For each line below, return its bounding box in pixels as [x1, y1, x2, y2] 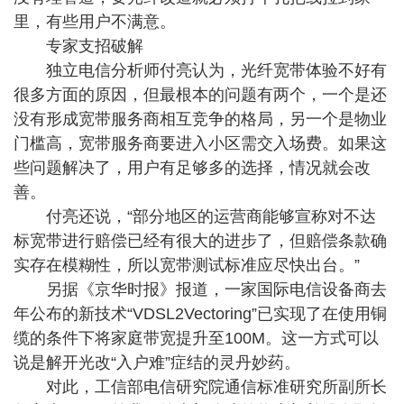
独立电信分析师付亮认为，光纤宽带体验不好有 [14, 61, 387, 79]
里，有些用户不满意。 [14, 13, 176, 31]
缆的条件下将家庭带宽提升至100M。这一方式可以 [14, 329, 379, 347]
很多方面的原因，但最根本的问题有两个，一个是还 [14, 86, 387, 104]
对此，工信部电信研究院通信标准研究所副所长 [14, 378, 387, 396]
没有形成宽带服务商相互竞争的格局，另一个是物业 [14, 110, 387, 128]
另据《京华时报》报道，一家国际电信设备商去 [14, 280, 387, 298]
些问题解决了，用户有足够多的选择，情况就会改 [14, 159, 371, 177]
